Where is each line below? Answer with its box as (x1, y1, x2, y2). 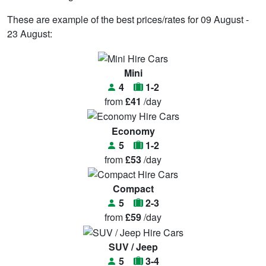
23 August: (7, 26, 52, 40)
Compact (112, 182, 154, 196)
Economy (111, 123, 155, 138)
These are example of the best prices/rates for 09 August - (7, 12, 249, 26)
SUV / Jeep (108, 240, 158, 254)
